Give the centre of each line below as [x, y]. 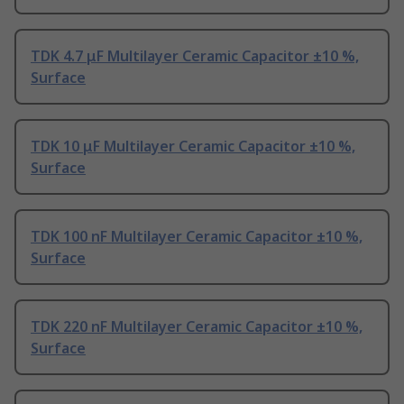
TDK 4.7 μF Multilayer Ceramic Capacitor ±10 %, [195, 56]
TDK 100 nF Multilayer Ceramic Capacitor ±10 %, [197, 237]
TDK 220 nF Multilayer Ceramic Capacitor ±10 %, [197, 327]
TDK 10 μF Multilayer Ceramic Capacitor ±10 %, [193, 147]
